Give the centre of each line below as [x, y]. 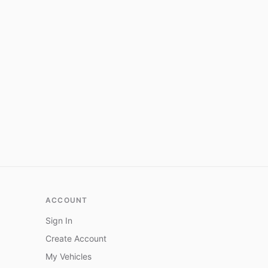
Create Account [76, 238]
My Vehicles [68, 256]
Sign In [59, 220]
